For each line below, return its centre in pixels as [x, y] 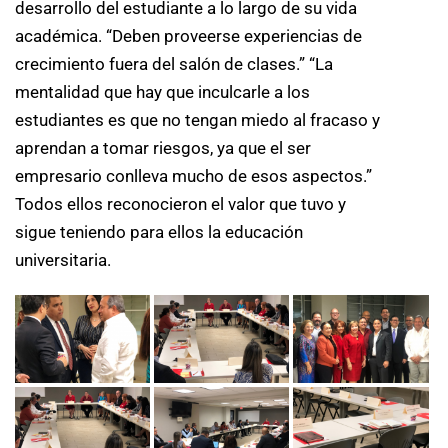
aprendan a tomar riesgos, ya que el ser [163, 147]
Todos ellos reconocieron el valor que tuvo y [180, 203]
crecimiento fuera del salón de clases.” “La [174, 63]
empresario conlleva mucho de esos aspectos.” [193, 175]
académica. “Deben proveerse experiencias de [188, 35]
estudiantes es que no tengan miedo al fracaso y [197, 119]
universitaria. [63, 259]
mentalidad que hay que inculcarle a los [162, 91]
